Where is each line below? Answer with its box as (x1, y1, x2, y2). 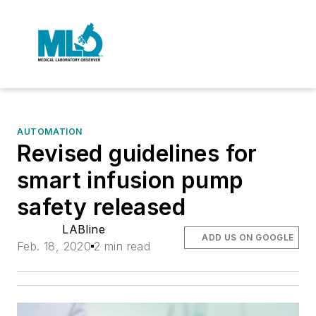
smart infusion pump (17, 166, 244, 194)
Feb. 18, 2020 (17, 239, 92, 253)
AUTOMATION (17, 126, 83, 137)
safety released (17, 193, 186, 221)
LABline (62, 222, 105, 236)
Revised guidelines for (17, 140, 257, 167)
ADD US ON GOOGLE (202, 232, 294, 243)
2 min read (94, 239, 151, 253)
